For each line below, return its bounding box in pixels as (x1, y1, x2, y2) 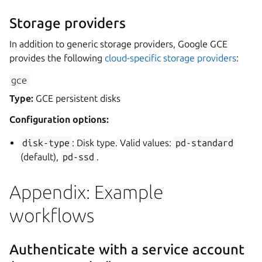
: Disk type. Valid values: (71, 137, 174, 148)
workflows (9, 204, 94, 226)
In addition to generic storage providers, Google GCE (9, 38, 227, 49)
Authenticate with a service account (9, 241, 244, 257)
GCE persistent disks (33, 92, 120, 104)
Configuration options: (9, 113, 109, 125)
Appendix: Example (9, 181, 163, 202)
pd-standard (175, 137, 233, 148)
